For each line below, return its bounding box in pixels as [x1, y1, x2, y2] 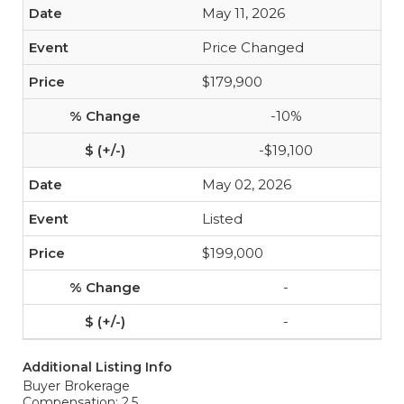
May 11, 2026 [202, 5, 285, 22]
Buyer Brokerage [23, 378, 130, 394]
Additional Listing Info [23, 359, 172, 375]
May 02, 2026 [202, 176, 291, 193]
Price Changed [202, 39, 304, 56]
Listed [202, 210, 243, 227]
